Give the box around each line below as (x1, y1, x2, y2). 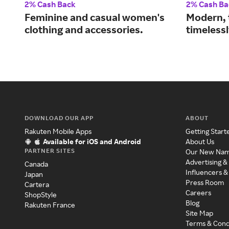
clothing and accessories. (25, 23, 143, 36)
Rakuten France (25, 200, 75, 210)
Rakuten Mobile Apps (25, 127, 91, 136)
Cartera (25, 180, 49, 189)
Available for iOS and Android (43, 137, 141, 146)
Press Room (186, 178, 224, 187)
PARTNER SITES (25, 147, 75, 155)
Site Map (186, 209, 214, 218)
